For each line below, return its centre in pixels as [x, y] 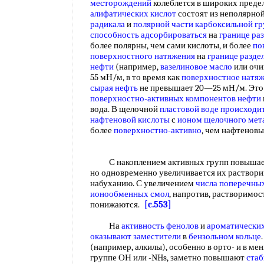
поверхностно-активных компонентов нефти [176, 98]
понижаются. [117, 204]
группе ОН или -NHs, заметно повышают [168, 258]
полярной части [163, 24]
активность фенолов [160, 226]
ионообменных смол [130, 194]
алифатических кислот [133, 14]
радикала [108, 24]
